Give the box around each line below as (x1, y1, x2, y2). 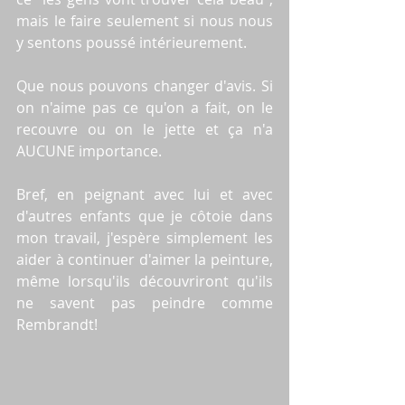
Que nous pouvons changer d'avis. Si (16, 75, 273, 96)
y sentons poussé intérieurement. (16, 32, 250, 52)
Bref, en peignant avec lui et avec (16, 184, 273, 204)
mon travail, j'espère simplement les (16, 227, 273, 248)
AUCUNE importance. (16, 140, 165, 161)
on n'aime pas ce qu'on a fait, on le (16, 97, 273, 118)
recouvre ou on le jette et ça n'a (16, 118, 273, 139)
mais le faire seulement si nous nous (16, 10, 273, 31)
